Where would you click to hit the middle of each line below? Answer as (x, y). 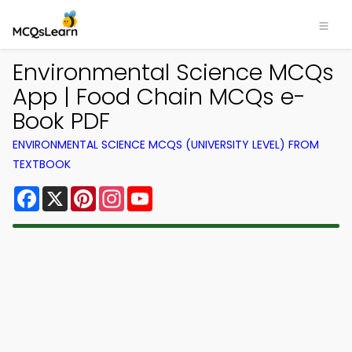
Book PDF (61, 121)
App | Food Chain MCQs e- (159, 97)
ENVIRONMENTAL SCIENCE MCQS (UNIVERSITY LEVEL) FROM (166, 145)
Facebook (70, 192)
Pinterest (124, 192)
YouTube (179, 192)
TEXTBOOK (42, 164)
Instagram (156, 192)
